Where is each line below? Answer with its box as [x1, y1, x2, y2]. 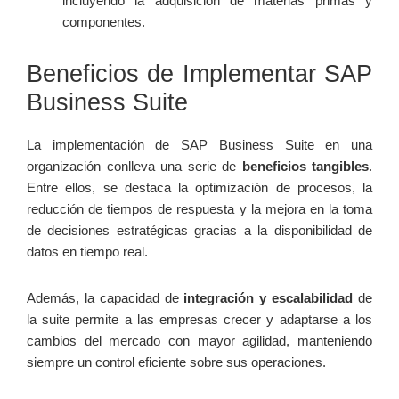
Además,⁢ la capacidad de [27, 290, 184, 306]
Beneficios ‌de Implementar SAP [27, 61, 372, 88]
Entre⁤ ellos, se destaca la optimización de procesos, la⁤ [27, 180, 372, 196]
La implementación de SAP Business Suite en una [27, 137, 372, 153]
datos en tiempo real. [27, 244, 148, 260]
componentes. [62, 14, 145, 30]
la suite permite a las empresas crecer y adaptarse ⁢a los [27, 312, 372, 328]
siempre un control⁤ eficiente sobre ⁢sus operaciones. [27, 354, 326, 370]
